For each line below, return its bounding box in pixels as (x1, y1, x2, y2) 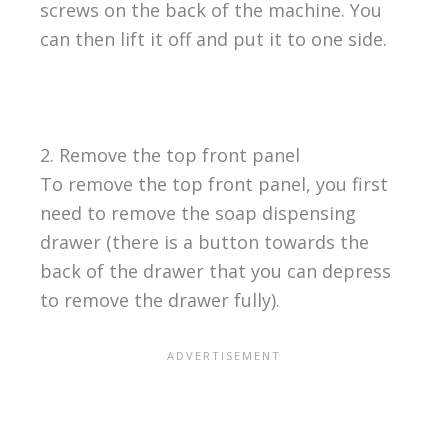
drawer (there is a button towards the (39, 230, 369, 255)
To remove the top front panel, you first (39, 172, 388, 197)
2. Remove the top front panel (39, 143, 300, 168)
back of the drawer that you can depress (39, 259, 391, 284)
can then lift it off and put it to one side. (39, 27, 387, 52)
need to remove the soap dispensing (39, 201, 356, 226)
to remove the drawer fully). (39, 288, 280, 313)
